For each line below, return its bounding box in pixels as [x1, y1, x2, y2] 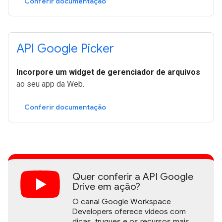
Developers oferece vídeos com [72, 206, 186, 216]
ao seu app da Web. [16, 79, 84, 89]
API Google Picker [16, 41, 114, 56]
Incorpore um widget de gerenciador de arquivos [16, 67, 200, 77]
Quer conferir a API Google [72, 170, 193, 183]
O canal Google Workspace [72, 196, 171, 206]
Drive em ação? [72, 180, 140, 193]
